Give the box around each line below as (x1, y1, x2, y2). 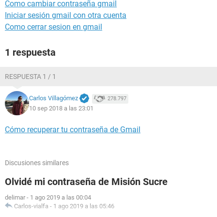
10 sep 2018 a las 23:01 (29, 104, 93, 112)
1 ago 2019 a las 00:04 (30, 194, 91, 201)
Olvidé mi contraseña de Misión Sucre (5, 176, 168, 187)
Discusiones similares (5, 159, 69, 167)
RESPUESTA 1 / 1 (5, 73, 56, 80)
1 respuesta (5, 46, 56, 58)
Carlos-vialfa (14, 202, 48, 210)
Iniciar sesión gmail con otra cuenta (5, 11, 126, 20)
